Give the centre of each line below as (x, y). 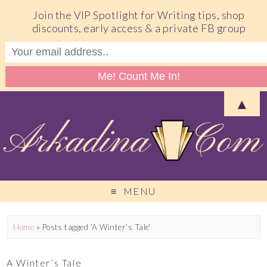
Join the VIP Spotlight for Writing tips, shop (139, 15)
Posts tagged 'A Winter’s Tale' (96, 227)
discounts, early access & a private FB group (139, 28)
